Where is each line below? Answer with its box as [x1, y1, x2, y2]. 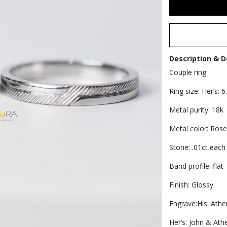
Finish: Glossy [169, 179, 213, 190]
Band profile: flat [169, 161, 223, 171]
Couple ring [169, 67, 206, 77]
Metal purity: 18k [169, 104, 223, 115]
